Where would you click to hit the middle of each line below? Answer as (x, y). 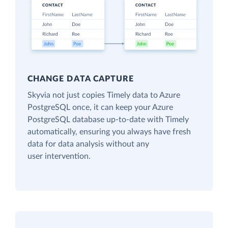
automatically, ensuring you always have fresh (109, 132)
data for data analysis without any (88, 144)
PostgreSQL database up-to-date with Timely (108, 120)
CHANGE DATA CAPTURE (81, 79)
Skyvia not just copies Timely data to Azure (104, 95)
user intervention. (59, 156)
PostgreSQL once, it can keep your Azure (100, 108)
